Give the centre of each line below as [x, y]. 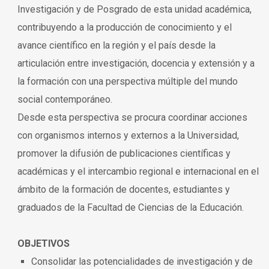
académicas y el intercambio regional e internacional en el [138, 171]
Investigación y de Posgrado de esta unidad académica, [134, 9]
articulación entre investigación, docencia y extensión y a [136, 63]
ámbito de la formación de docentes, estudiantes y [124, 189]
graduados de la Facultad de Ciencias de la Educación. [131, 207]
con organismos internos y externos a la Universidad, [128, 135]
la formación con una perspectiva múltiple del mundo [128, 81]
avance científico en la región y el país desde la [116, 45]
